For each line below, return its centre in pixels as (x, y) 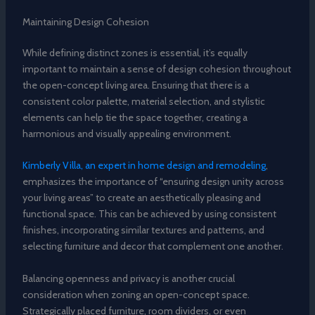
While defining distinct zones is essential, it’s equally (135, 52)
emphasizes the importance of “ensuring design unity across (153, 182)
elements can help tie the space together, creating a (135, 117)
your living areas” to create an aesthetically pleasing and (141, 198)
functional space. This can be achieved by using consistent (149, 214)
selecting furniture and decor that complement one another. (153, 246)
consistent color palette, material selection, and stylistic (143, 101)
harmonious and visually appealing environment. (127, 133)
